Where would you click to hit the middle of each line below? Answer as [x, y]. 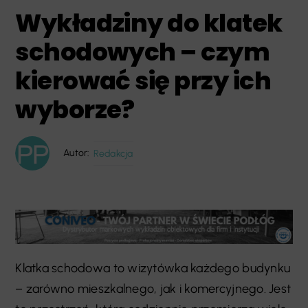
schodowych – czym [143, 52]
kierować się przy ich [143, 81]
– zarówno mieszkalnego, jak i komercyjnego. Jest [153, 289]
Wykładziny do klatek [149, 23]
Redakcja [113, 153]
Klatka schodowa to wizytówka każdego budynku [153, 268]
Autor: [77, 153]
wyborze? [75, 110]
